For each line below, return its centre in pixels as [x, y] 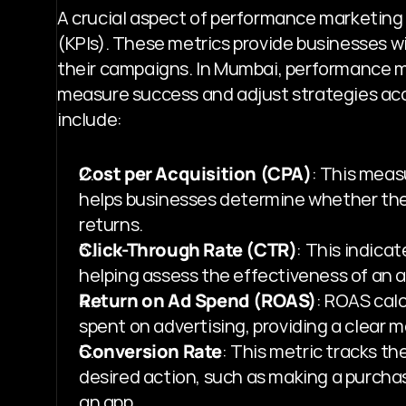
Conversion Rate [150, 351]
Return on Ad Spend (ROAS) [198, 300]
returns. [111, 224]
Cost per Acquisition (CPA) [195, 173]
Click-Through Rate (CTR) [188, 249]
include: [90, 119]
